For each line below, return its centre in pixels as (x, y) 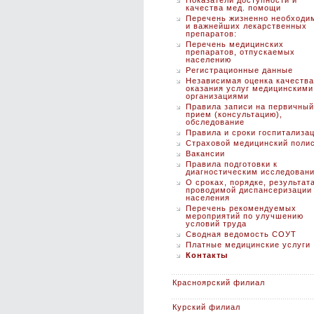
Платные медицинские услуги (248, 245)
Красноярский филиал (219, 282)
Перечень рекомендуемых (241, 208)
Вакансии (205, 153)
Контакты (207, 255)
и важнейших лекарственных (246, 26)
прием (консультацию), (234, 114)
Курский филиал (206, 307)
